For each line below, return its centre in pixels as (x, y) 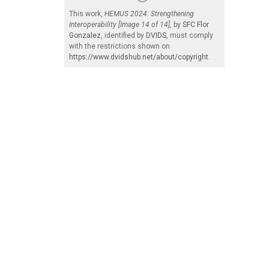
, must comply (190, 36)
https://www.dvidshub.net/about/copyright (139, 57)
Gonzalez (85, 36)
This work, (87, 14)
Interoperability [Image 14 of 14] (119, 25)
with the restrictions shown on (119, 47)
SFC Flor (196, 25)
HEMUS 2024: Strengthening (149, 14)
